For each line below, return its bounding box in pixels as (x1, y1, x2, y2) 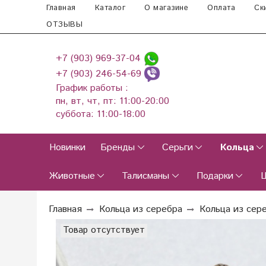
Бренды (100, 141, 135, 155)
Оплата (207, 2, 235, 14)
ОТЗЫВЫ (46, 19, 83, 30)
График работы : (56, 81, 128, 96)
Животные (49, 169, 95, 183)
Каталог (94, 2, 125, 14)
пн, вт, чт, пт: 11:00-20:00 (56, 94, 169, 109)
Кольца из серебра (99, 202, 182, 217)
